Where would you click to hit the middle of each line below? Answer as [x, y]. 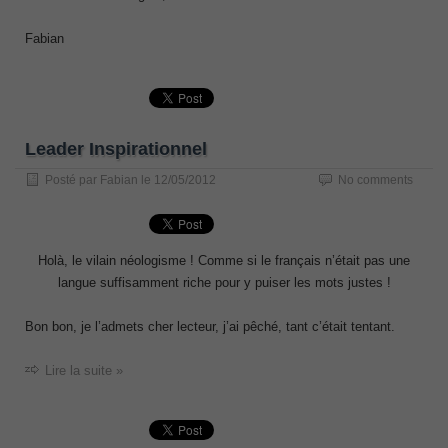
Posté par [72, 179]
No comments [375, 179]
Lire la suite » [84, 370]
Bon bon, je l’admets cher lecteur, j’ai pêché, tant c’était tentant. [210, 326]
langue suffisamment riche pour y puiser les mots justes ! [224, 282]
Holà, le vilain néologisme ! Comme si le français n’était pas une [224, 260]
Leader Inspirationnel [116, 148]
